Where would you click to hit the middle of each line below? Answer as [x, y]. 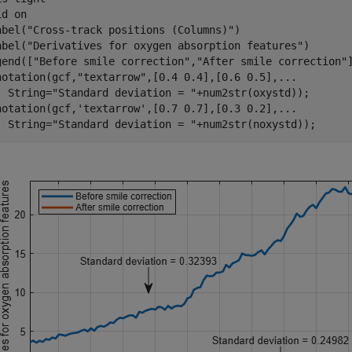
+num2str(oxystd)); [253, 93]
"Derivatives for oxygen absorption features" [165, 46]
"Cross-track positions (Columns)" [130, 30]
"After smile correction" [272, 61]
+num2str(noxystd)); [256, 124]
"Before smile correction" [112, 61]
